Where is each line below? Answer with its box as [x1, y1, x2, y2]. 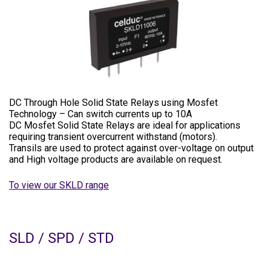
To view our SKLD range [9, 179, 109, 191]
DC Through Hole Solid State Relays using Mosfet [9, 97, 218, 108]
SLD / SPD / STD [9, 230, 114, 246]
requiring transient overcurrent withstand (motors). [9, 131, 217, 142]
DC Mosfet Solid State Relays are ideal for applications [9, 120, 240, 131]
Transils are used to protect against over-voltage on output [9, 142, 254, 154]
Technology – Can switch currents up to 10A [9, 108, 192, 120]
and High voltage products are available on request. [9, 154, 223, 165]
